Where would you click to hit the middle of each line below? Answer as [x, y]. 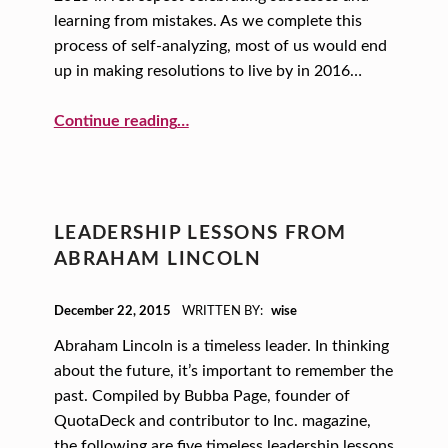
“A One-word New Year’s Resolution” [216, 113]
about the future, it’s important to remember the [223, 371]
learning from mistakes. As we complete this [207, 20]
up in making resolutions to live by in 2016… [207, 70]
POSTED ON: [65, 301]
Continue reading [115, 121]
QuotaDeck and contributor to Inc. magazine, [212, 421]
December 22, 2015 [113, 312]
